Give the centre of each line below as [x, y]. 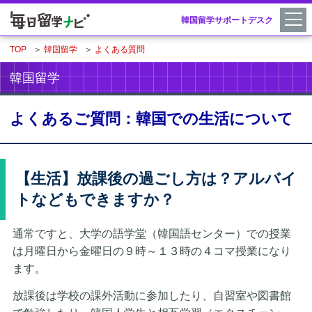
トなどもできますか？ [95, 199]
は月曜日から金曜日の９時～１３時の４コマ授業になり [151, 251]
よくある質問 [120, 49]
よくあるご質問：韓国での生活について [151, 118]
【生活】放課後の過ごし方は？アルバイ [156, 178]
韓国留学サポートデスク [227, 21]
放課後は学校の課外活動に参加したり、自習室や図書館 [151, 295]
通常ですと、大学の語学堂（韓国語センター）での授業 [151, 233]
